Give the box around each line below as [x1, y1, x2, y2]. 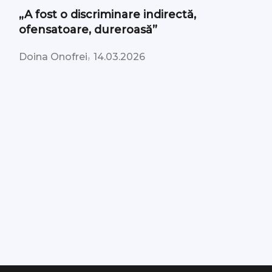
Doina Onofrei [19, 50, 88, 63]
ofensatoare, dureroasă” [19, 23, 158, 37]
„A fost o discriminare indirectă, [19, 7, 197, 21]
